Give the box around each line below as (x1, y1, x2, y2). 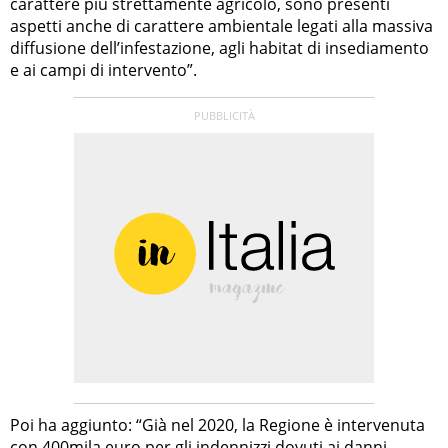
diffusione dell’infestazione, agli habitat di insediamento (10, 36, 429, 59)
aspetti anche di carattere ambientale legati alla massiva (10, 14, 433, 37)
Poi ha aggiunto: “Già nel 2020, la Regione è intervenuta (10, 413, 425, 436)
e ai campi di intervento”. (10, 58, 197, 81)
